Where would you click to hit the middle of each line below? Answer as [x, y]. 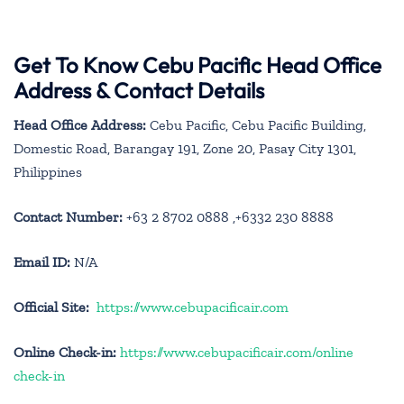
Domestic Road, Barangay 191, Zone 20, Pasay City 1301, [185, 149]
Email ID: [42, 262]
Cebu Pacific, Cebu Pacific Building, [256, 125]
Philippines [48, 172]
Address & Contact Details [139, 91]
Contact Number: [68, 217]
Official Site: [51, 308]
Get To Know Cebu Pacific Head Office [197, 65]
